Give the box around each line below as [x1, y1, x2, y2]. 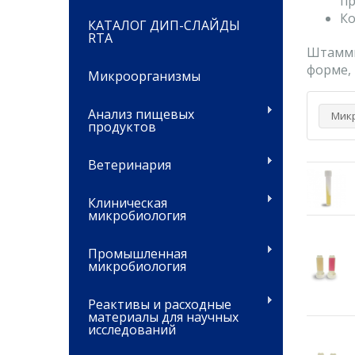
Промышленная [88, 245, 187, 262]
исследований [88, 321, 176, 338]
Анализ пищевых [88, 105, 194, 123]
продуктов [88, 118, 156, 136]
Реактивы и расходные [88, 296, 231, 313]
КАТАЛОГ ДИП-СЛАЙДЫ [88, 17, 240, 34]
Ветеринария [88, 156, 171, 174]
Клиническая [88, 194, 167, 212]
